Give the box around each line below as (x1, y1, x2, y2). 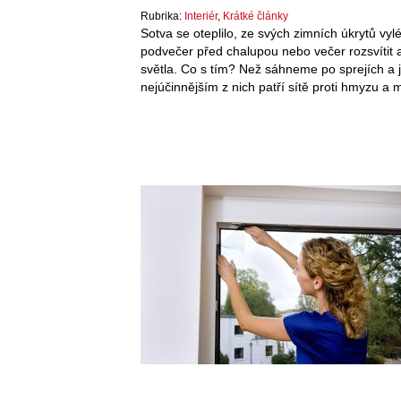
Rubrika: (141, 9, 184, 22)
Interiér (184, 9, 218, 22)
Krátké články (223, 9, 288, 22)
